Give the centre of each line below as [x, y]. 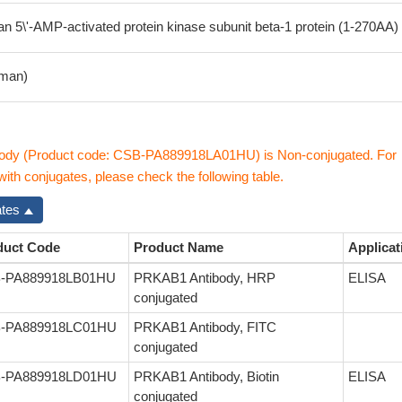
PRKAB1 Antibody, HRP [205, 278]
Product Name [179, 247]
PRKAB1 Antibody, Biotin [206, 376]
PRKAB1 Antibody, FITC [205, 327]
